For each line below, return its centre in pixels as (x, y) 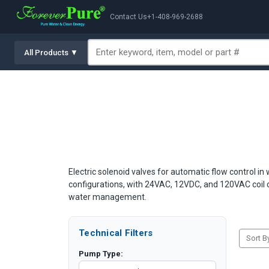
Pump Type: (101, 254)
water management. (107, 197)
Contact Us (128, 17)
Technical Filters (116, 233)
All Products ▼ (51, 52)
